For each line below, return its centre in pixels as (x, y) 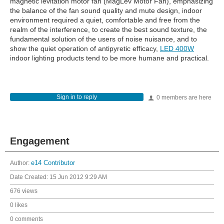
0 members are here (183, 97)
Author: (20, 163)
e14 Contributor (53, 163)
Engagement (40, 141)
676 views (24, 191)
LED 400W (177, 48)
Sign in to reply (76, 97)
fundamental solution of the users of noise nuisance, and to (103, 39)
